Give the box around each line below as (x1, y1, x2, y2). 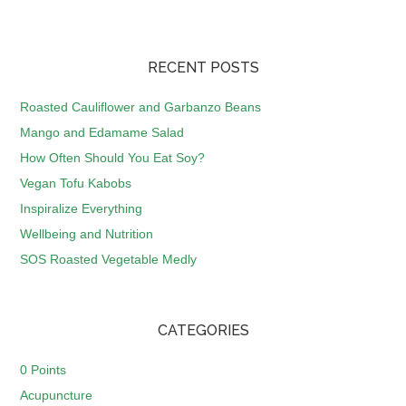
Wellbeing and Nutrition (20, 227, 154, 241)
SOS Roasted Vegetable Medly (20, 252, 198, 266)
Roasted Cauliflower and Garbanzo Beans (20, 100, 262, 114)
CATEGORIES (157, 322, 249, 339)
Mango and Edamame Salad (20, 125, 185, 140)
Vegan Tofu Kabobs (20, 176, 132, 190)
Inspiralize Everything (20, 201, 143, 216)
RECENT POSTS (147, 59, 259, 76)
